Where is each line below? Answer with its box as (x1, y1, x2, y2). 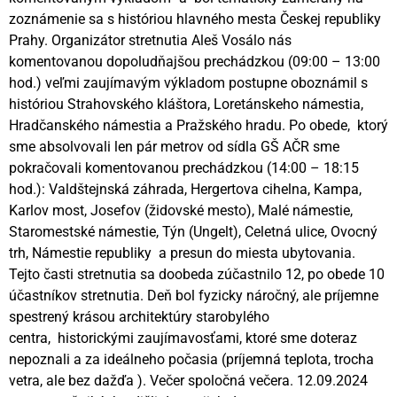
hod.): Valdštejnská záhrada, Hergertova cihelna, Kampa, (9, 181, 362, 198)
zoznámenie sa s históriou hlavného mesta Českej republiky (9, 11, 381, 28)
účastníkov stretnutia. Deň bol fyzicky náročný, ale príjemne (9, 287, 378, 305)
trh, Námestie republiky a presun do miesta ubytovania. (9, 245, 355, 262)
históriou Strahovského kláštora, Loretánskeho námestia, (9, 96, 363, 113)
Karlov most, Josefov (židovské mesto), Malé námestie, (9, 202, 353, 220)
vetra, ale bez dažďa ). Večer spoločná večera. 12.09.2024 (9, 372, 368, 390)
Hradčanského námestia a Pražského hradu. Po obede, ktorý (9, 117, 388, 135)
